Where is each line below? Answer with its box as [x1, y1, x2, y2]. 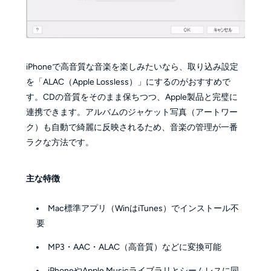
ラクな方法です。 [25, 137, 94, 148]
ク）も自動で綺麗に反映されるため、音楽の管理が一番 [25, 122, 238, 132]
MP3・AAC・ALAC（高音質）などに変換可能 [48, 242, 222, 253]
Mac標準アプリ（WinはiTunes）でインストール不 [48, 203, 240, 214]
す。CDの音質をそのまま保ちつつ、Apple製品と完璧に [25, 91, 238, 102]
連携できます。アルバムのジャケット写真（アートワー [25, 106, 238, 117]
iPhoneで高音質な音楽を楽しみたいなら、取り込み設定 [25, 61, 238, 72]
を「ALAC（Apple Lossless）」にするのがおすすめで [25, 76, 230, 87]
